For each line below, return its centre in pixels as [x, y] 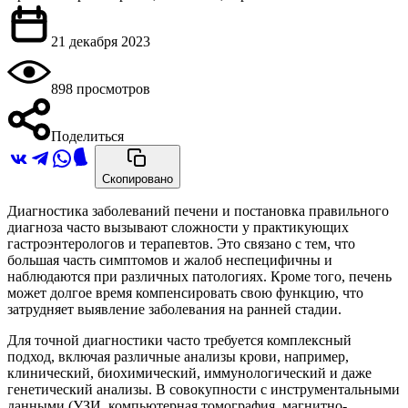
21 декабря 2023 [101, 41]
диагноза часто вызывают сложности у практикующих [178, 227]
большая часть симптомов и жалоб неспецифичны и [170, 260]
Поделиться [87, 136]
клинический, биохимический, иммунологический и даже [189, 372]
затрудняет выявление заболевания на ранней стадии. [174, 309]
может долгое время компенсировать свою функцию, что [185, 292]
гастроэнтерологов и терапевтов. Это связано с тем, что [181, 243]
